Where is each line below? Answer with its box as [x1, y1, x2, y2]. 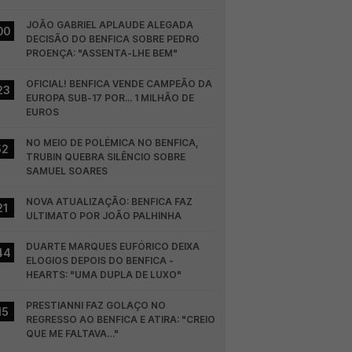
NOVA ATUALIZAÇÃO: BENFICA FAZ [26, 196, 193, 207]
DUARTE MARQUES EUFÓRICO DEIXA [26, 240, 200, 252]
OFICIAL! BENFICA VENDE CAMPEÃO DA [26, 78, 213, 90]
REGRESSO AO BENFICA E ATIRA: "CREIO [26, 313, 216, 325]
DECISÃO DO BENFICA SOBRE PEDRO [26, 33, 200, 45]
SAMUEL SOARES [26, 165, 108, 177]
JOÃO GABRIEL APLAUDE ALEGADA [26, 19, 194, 31]
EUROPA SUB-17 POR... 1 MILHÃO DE [26, 92, 195, 104]
